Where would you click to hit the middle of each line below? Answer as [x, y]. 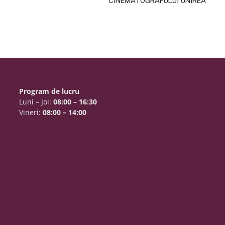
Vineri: [31, 112]
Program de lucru [49, 91]
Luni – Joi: [36, 102]
